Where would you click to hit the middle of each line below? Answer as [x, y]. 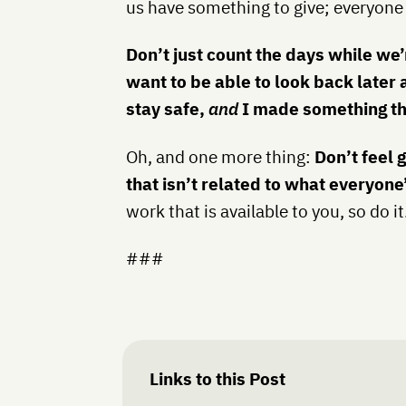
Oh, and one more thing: [219, 156]
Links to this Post [218, 379]
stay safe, [168, 109]
